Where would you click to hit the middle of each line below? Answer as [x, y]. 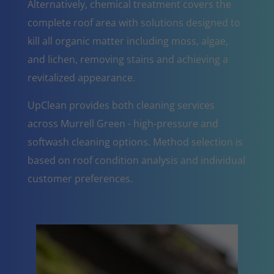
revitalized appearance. [81, 77]
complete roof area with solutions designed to [134, 22]
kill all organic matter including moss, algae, [128, 41]
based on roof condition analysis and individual [136, 160]
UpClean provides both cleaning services [121, 105]
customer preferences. [80, 178]
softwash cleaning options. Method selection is [135, 142]
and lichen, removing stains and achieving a [128, 59]
